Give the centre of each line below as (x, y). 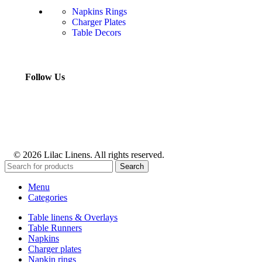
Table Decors (96, 33)
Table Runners (55, 227)
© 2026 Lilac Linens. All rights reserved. (89, 154)
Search (132, 166)
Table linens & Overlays (73, 217)
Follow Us (45, 77)
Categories (48, 197)
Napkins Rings (99, 12)
